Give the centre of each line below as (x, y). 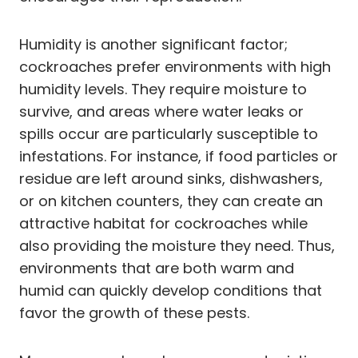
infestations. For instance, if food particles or (179, 156)
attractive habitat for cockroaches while (163, 223)
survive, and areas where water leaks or (161, 111)
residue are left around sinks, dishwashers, (171, 178)
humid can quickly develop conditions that (171, 290)
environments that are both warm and (157, 268)
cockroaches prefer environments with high (175, 66)
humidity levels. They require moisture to (163, 89)
